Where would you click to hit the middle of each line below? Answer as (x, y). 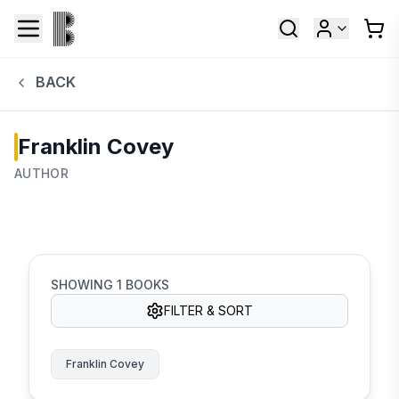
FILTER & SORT (208, 310)
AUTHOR (42, 173)
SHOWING (84, 284)
